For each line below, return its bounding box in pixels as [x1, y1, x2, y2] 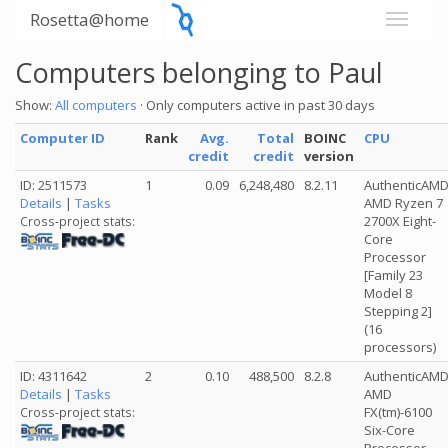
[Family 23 [364, 266, 423, 284]
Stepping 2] [364, 302, 432, 320]
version [304, 147, 354, 165]
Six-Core [364, 421, 415, 439]
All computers [55, 96, 137, 114]
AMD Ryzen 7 [364, 194, 443, 212]
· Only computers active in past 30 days [137, 96, 375, 114]
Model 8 [364, 284, 412, 302]
